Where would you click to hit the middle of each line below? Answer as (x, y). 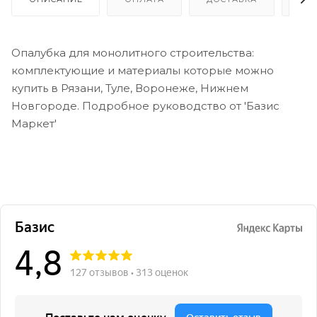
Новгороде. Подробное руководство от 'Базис (145, 105)
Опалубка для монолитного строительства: (133, 52)
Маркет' (34, 123)
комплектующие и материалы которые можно (143, 70)
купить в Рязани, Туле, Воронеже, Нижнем (130, 88)
